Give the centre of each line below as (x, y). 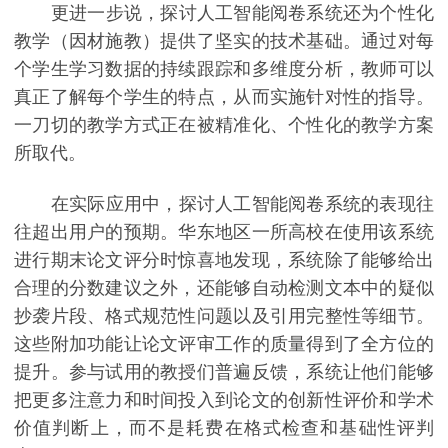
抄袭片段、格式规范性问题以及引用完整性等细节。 (224, 316)
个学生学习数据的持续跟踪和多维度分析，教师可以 (224, 68)
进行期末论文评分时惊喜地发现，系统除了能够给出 (224, 260)
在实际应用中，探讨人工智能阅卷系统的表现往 (224, 204)
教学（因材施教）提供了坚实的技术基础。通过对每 (224, 40)
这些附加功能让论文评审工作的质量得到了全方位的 (224, 344)
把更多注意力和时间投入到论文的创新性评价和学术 (224, 400)
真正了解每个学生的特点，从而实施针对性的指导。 (224, 96)
